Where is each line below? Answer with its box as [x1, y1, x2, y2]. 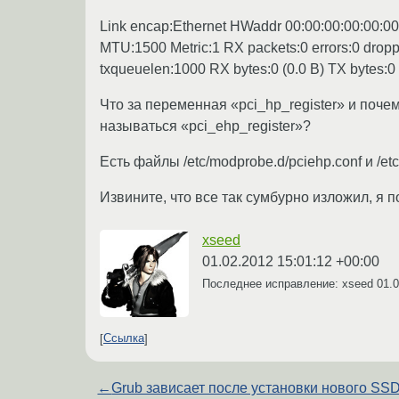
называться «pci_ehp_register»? [100, 118, 311, 134]
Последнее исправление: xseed [202, 276, 377, 290]
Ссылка [103, 331, 144, 346]
